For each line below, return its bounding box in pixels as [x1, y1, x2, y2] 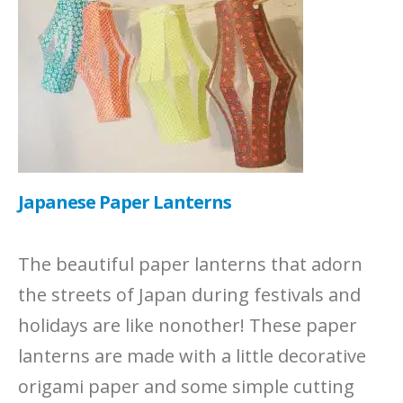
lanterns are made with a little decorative [18, 343, 366, 368]
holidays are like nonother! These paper [18, 312, 357, 337]
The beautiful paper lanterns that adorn [18, 251, 363, 276]
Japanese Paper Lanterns [18, 189, 231, 214]
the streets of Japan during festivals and [18, 282, 361, 307]
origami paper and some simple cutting [18, 373, 354, 399]
